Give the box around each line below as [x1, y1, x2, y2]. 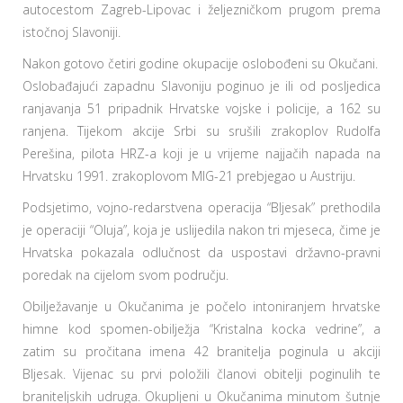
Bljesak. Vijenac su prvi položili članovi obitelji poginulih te [22, 365, 381, 383]
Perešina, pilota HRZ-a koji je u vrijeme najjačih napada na [22, 145, 381, 163]
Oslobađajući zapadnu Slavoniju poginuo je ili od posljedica [22, 77, 381, 95]
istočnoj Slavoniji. [22, 23, 121, 41]
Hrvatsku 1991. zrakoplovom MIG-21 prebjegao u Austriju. [22, 167, 355, 185]
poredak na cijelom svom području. [22, 266, 228, 284]
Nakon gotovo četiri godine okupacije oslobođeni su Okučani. [22, 55, 378, 73]
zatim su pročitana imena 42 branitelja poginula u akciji [22, 343, 381, 361]
